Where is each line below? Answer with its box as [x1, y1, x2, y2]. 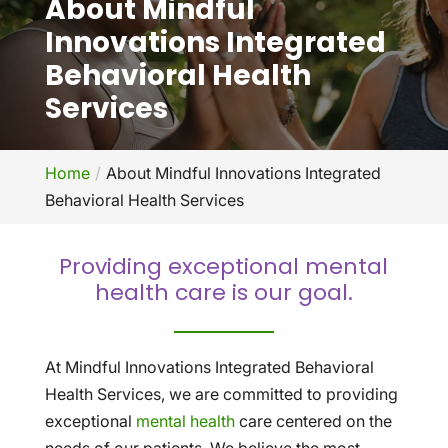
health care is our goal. [94, 277, 353, 308]
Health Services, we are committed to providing [44, 384, 398, 404]
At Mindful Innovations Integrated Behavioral [44, 357, 374, 377]
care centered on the [234, 411, 392, 431]
